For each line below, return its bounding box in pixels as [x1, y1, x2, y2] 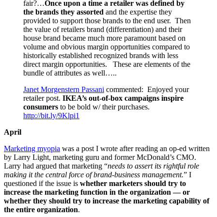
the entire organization [4, 205, 78, 214]
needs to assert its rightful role [108, 162, 199, 170]
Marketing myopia [4, 144, 60, 153]
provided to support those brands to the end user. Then [23, 16, 191, 25]
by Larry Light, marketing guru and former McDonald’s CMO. [4, 153, 198, 162]
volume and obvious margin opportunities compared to [23, 43, 190, 51]
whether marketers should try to [80, 179, 186, 188]
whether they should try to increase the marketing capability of [4, 197, 209, 205]
